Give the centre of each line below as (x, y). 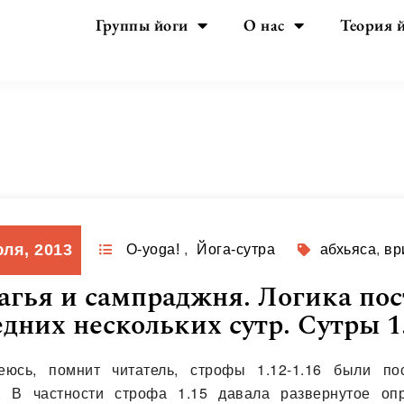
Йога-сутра (236, 249)
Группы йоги (142, 25)
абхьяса (348, 249)
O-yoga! (153, 249)
